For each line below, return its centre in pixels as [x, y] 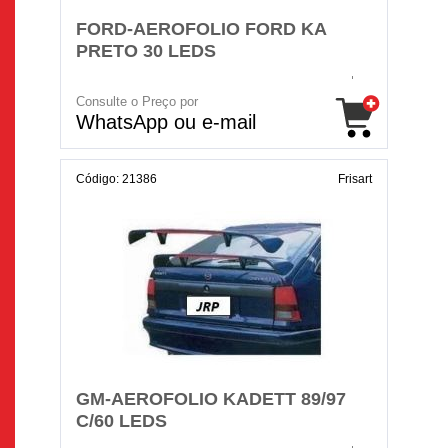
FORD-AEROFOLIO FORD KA [201, 29]
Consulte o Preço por [137, 101]
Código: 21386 [116, 179]
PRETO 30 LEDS [146, 51]
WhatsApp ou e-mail [166, 122]
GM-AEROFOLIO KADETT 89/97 [211, 399]
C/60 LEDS [121, 421]
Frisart [355, 179]
